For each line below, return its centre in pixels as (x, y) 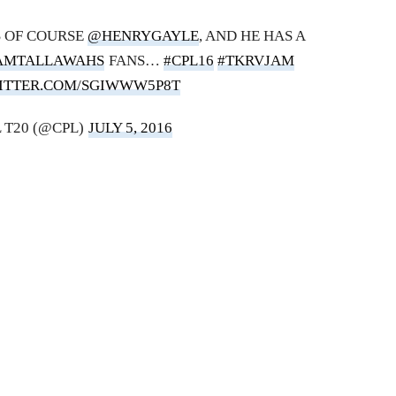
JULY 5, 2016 (130, 128)
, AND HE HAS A (253, 36)
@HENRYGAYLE (144, 36)
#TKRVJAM (255, 61)
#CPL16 (188, 61)
